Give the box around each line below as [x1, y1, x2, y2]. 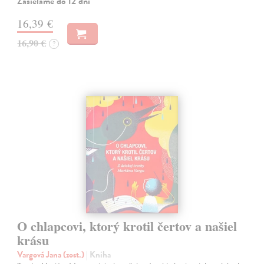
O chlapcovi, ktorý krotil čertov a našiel [17, 216, 237, 236]
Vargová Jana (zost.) [17, 247, 87, 261]
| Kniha [86, 247, 111, 261]
